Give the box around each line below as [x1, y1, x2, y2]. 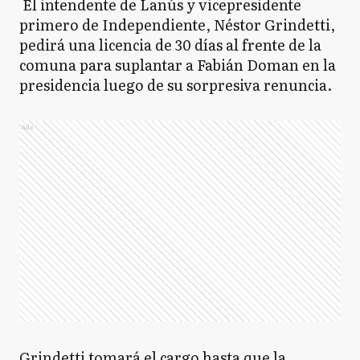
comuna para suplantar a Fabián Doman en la [19, 54, 336, 76]
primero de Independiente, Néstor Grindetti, [19, 14, 335, 35]
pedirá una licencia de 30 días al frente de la [19, 34, 321, 55]
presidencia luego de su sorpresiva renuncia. [19, 74, 332, 96]
